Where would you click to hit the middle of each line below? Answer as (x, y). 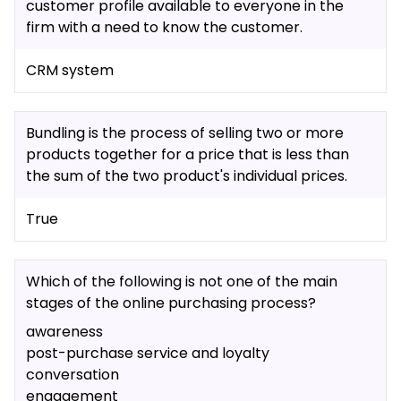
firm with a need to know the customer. (164, 27)
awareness (64, 332)
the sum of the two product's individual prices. (187, 176)
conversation (73, 375)
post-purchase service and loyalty (148, 353)
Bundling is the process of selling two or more (185, 133)
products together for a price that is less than (188, 154)
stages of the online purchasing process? (171, 303)
